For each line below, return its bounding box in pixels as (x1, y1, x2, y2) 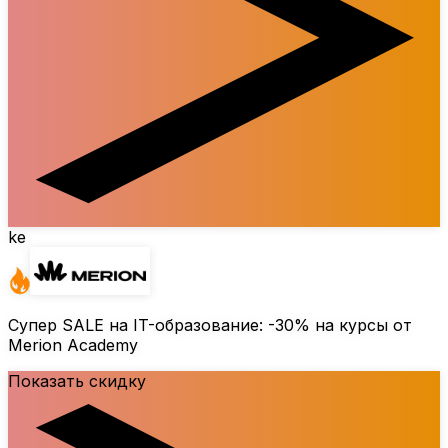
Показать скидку (8, 370, 146, 391)
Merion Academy (8, 334, 138, 355)
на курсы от (310, 314, 412, 335)
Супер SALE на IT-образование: (8, 314, 268, 335)
